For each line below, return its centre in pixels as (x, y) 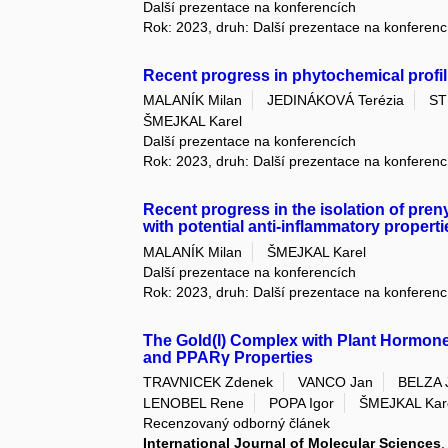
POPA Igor (302, 403)
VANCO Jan (336, 382)
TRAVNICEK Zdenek (208, 382)
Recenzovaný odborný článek (237, 423)
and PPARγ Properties (228, 357)
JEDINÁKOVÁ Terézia (336, 100)
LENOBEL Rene (194, 403)
